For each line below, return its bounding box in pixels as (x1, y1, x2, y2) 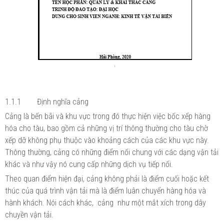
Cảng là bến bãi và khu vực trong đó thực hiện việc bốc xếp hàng (5, 111, 210, 121)
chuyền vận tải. (5, 209, 53, 219)
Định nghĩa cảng (37, 96, 88, 106)
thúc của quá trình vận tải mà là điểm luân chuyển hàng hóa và (5, 185, 206, 195)
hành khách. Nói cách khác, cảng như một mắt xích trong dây (5, 197, 206, 207)
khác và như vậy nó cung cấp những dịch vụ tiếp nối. (5, 159, 173, 169)
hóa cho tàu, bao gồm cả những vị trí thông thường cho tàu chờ (5, 123, 208, 133)
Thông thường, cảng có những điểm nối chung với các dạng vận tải (5, 147, 218, 157)
